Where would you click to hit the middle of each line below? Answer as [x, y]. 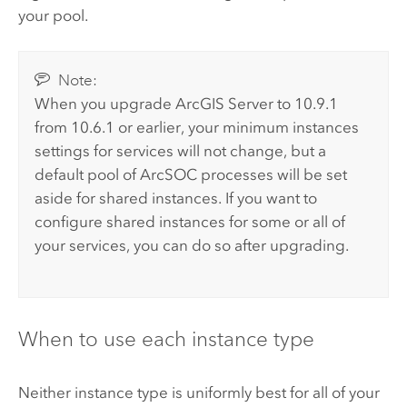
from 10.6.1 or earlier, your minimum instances [197, 127]
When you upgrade [105, 103]
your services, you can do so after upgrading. [192, 245]
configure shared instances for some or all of [190, 221]
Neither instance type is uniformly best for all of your [199, 393]
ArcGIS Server [225, 103]
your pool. [53, 16]
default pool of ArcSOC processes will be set [191, 174]
